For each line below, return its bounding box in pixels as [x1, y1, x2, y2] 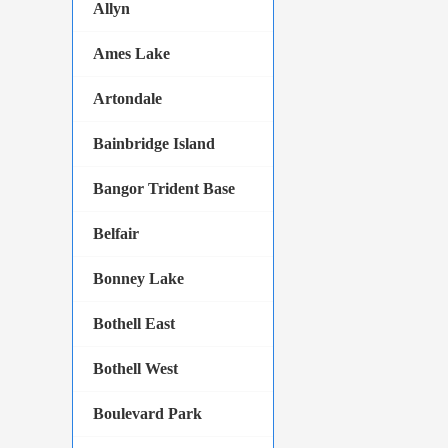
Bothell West [93, 360, 178, 377]
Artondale [93, 90, 162, 107]
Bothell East [93, 315, 175, 332]
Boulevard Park [93, 405, 202, 422]
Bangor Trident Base [93, 180, 235, 197]
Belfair [93, 225, 139, 242]
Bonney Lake [93, 270, 184, 287]
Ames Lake [93, 45, 170, 62]
